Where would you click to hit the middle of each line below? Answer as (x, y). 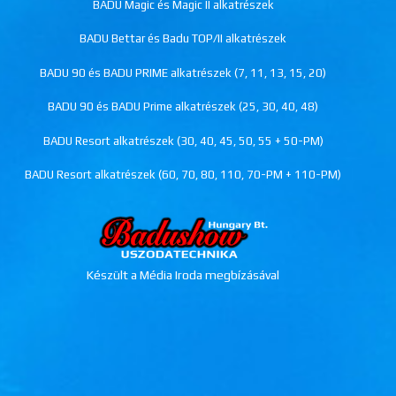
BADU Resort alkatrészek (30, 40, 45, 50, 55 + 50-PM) (183, 141)
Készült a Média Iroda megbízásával (183, 275)
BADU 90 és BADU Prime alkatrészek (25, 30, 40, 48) (183, 107)
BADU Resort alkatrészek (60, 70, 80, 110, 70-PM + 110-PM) (183, 175)
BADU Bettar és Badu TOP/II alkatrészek (183, 38)
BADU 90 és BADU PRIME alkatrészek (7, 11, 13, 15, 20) (183, 72)
